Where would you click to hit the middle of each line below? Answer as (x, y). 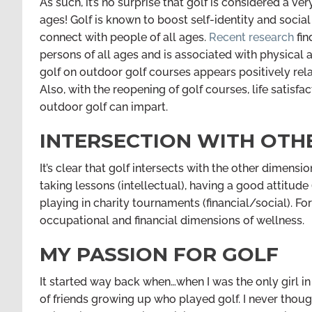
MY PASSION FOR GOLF (159, 254)
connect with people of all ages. (124, 37)
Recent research (251, 37)
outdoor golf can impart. (104, 107)
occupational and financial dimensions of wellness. (172, 220)
